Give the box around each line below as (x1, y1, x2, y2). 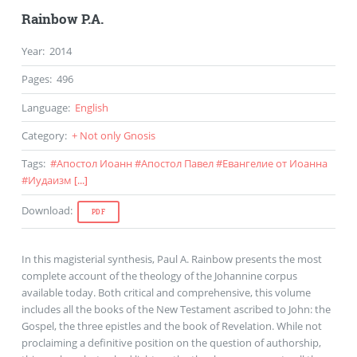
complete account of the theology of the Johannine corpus (21, 268, 297, 283)
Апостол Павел (140, 156, 214, 171)
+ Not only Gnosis (71, 127, 155, 143)
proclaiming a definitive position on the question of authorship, (21, 335, 321, 350)
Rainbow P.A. (21, 10, 104, 29)
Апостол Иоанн (56, 156, 132, 171)
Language (21, 100, 68, 115)
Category (21, 127, 65, 143)
